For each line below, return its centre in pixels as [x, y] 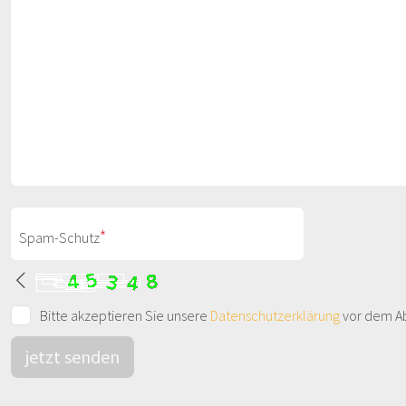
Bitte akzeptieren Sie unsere [126, 315]
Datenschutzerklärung [275, 315]
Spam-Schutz [59, 237]
